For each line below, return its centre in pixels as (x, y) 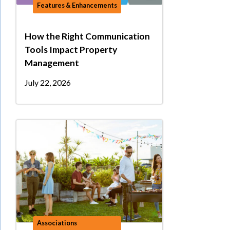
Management (52, 63)
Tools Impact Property (71, 49)
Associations (57, 223)
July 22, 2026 (48, 82)
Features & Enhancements (77, 5)
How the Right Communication (87, 36)
